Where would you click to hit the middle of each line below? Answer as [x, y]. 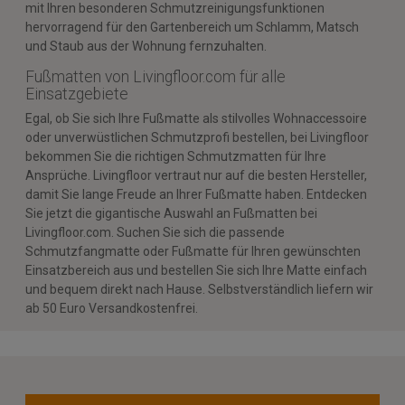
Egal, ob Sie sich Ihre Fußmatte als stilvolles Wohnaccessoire [196, 118]
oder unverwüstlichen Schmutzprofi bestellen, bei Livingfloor [197, 137]
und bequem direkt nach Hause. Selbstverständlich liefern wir [199, 289]
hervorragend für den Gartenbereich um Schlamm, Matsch [192, 27]
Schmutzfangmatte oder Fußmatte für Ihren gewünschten [193, 251]
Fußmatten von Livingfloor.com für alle [155, 76]
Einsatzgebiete [77, 94]
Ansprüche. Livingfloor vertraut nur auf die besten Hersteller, [196, 175]
